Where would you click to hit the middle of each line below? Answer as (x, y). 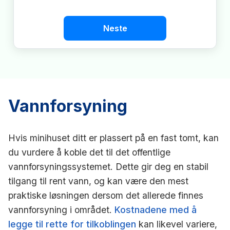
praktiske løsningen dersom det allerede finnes (106, 195)
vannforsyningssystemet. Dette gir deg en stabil (108, 166)
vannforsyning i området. (61, 209)
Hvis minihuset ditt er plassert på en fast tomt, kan (113, 138)
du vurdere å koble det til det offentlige (89, 152)
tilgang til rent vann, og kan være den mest (98, 181)
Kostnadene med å (156, 209)
